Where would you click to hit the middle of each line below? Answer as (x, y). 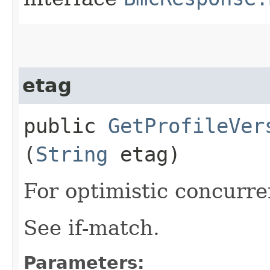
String (72, 154)
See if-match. (92, 228)
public (66, 126)
